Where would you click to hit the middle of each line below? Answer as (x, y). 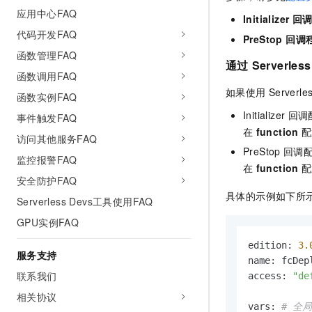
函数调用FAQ (47, 76)
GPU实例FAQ (48, 222)
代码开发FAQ (47, 34)
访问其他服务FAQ (57, 139)
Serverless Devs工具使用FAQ (85, 201)
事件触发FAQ (47, 118)
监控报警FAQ (47, 159)
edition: (273, 245)
